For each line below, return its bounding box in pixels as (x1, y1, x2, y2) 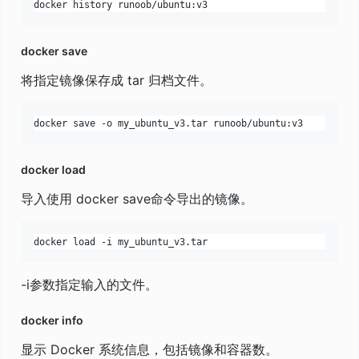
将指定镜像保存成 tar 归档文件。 (21, 72, 212, 89)
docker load (21, 163, 86, 177)
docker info (21, 313, 83, 328)
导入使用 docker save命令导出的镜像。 (21, 191, 253, 208)
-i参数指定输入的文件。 (21, 276, 158, 293)
